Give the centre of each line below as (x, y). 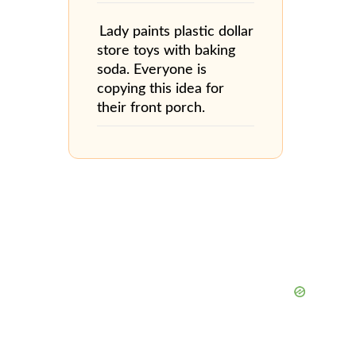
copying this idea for (161, 89)
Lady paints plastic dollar (176, 31)
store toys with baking (166, 50)
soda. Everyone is (152, 70)
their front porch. (151, 108)
